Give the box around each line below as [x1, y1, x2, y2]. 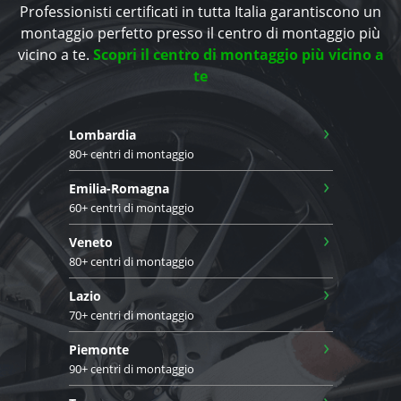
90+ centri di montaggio [68, 360, 194, 377]
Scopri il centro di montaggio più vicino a [92, 44, 384, 64]
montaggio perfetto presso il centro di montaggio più [21, 22, 380, 43]
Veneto [68, 233, 113, 251]
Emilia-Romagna [68, 179, 169, 197]
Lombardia [68, 125, 136, 143]
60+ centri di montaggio [68, 199, 194, 216]
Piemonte [68, 340, 129, 358]
